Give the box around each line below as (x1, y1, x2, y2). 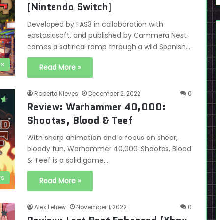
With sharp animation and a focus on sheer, (27, 133, 178, 142)
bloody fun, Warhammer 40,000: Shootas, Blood (27, 144, 191, 154)
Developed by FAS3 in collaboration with (27, 19, 163, 29)
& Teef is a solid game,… (27, 155, 110, 165)
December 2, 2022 (88, 89, 140, 98)
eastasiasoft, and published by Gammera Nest (27, 30, 187, 40)
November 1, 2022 (76, 203, 127, 211)
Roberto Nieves (34, 89, 78, 98)
